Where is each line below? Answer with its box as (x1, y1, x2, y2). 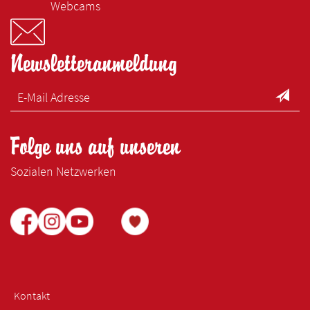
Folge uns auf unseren (10, 134, 181, 161)
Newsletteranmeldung (10, 51, 177, 77)
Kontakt (14, 289, 50, 303)
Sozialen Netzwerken (10, 163, 116, 180)
